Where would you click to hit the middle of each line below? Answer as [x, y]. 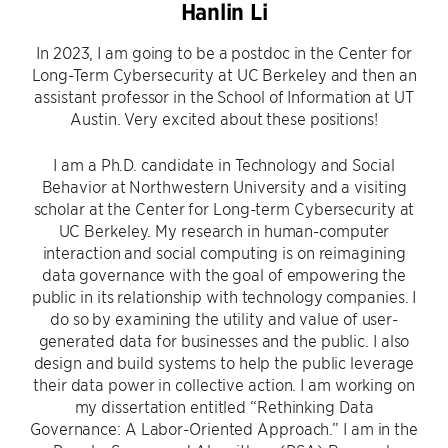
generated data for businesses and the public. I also [224, 340]
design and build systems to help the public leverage [224, 362]
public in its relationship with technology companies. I [224, 296]
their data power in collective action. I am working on [224, 384]
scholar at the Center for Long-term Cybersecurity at [224, 208]
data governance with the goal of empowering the [224, 274]
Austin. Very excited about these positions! [224, 118]
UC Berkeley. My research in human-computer [224, 230]
